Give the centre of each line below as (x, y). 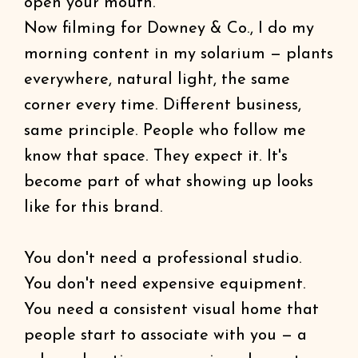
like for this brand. (93, 208)
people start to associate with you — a (165, 336)
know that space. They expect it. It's (156, 157)
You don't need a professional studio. (163, 259)
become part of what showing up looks (169, 182)
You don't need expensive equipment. (165, 284)
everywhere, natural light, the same (157, 80)
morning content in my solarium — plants (179, 54)
